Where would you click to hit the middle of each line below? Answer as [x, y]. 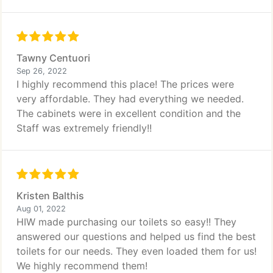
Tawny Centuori [53, 58]
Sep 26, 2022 [42, 71]
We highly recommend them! [82, 266]
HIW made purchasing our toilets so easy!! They [126, 222]
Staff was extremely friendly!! [84, 128]
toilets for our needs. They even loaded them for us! [136, 251]
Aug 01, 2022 [41, 209]
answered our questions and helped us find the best [136, 236]
